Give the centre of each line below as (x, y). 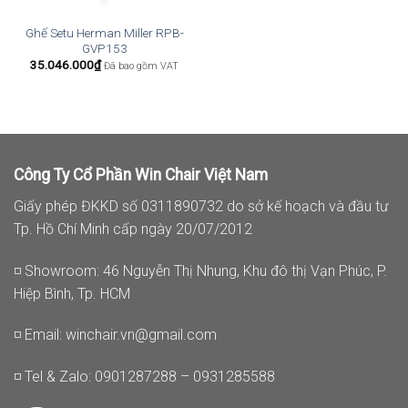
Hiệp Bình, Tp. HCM (72, 293)
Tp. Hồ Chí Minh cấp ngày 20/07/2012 (133, 229)
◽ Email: (40, 335)
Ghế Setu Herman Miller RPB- (104, 32)
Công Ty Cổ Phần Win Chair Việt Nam (141, 174)
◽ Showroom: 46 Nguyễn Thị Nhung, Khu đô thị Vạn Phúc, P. (200, 270)
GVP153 (104, 48)
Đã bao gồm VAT (141, 66)
